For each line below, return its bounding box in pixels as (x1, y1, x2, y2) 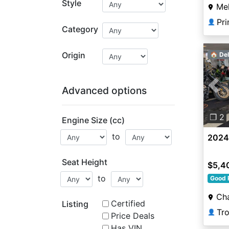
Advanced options (62, 84, 147, 97)
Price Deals (110, 211, 154, 221)
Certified (110, 198, 145, 209)
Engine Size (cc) (62, 115, 125, 125)
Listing (62, 199, 88, 209)
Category (62, 24, 98, 34)
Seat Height (62, 157, 107, 167)
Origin (62, 50, 85, 60)
